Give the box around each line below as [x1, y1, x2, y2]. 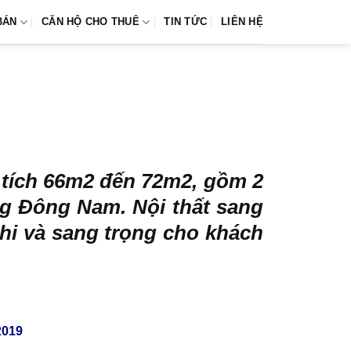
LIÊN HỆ [221, 16, 263, 27]
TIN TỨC [164, 16, 208, 27]
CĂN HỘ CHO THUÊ [42, 16, 139, 27]
